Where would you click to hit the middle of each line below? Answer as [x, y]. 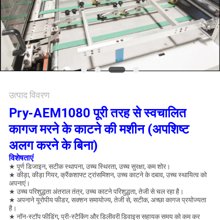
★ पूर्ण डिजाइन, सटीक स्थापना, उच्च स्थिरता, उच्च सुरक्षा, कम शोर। [89, 167]
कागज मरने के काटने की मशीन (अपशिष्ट [99, 129]
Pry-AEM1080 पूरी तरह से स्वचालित [97, 113]
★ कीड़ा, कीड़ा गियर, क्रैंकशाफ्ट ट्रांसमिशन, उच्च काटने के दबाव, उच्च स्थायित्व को [108, 175]
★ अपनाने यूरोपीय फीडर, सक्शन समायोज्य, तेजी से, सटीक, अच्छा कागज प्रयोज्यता [107, 200]
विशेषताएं [21, 158]
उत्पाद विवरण [29, 95]
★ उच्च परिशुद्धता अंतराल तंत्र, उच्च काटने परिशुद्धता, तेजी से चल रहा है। [96, 192]
